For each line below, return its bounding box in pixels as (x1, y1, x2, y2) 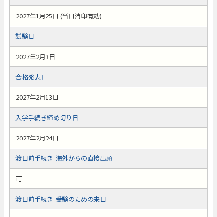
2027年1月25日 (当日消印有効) (15, 11, 102, 20)
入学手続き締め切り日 (15, 113, 78, 122)
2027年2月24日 (15, 133, 59, 142)
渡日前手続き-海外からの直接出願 (15, 154, 112, 163)
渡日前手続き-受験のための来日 (15, 194, 106, 203)
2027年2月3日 (15, 52, 55, 61)
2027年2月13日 (15, 93, 59, 102)
